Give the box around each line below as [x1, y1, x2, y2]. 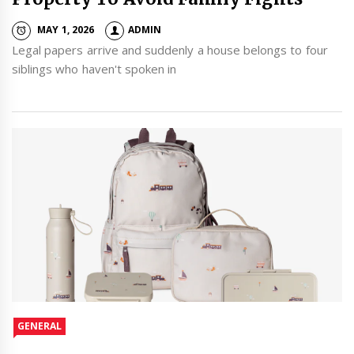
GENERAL [17, 319, 62, 333]
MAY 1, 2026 [37, 23, 94, 37]
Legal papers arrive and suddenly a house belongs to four [12, 41, 328, 58]
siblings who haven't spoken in [12, 60, 177, 77]
